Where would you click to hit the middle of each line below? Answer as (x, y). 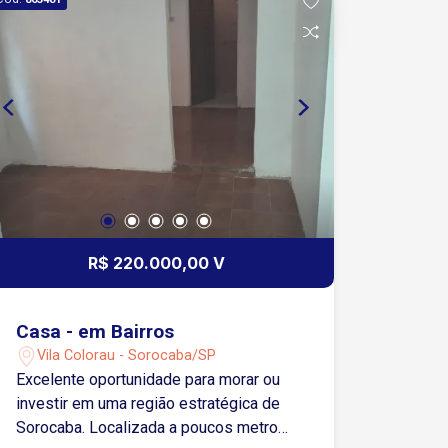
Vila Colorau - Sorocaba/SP (127, 355)
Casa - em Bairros (95, 331)
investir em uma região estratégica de (148, 403)
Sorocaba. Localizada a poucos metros (53, 427)
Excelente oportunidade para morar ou (148, 379)
